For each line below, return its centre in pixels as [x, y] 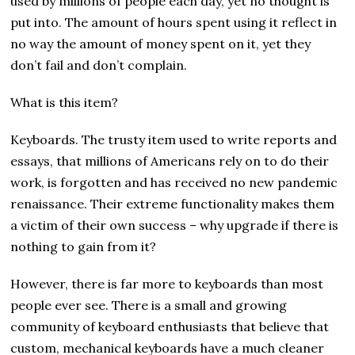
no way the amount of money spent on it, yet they [161, 44]
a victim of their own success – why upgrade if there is [175, 225]
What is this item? [65, 103]
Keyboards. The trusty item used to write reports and [174, 140]
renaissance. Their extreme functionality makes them [173, 204]
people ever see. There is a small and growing [149, 305]
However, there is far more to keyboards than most [167, 284]
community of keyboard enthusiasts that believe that [170, 327]
